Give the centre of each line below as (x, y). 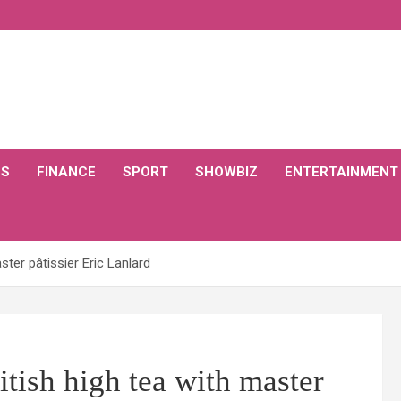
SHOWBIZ (226, 172)
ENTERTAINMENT (341, 172)
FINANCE (66, 172)
